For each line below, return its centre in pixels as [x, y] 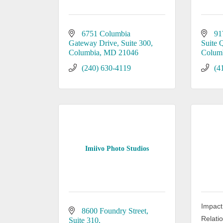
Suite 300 [136, 43]
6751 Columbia [106, 34]
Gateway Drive [93, 43]
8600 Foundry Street [114, 211]
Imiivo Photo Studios [117, 148]
